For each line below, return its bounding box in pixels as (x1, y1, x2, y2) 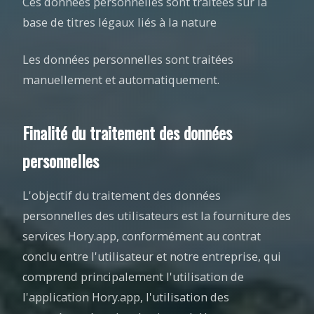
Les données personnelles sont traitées (22, 52, 233, 67)
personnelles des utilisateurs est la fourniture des (22, 208, 291, 224)
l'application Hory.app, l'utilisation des (22, 289, 229, 305)
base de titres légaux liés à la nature (22, 15, 217, 30)
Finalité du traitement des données (22, 120, 232, 145)
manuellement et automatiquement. (22, 72, 219, 88)
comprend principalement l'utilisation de (22, 269, 244, 285)
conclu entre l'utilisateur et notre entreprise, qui (22, 249, 281, 264)
